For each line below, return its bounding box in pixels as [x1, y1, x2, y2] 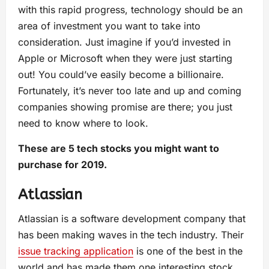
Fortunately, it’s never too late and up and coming [18, 85, 241, 97]
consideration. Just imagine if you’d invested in [18, 36, 231, 48]
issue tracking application [18, 245, 133, 257]
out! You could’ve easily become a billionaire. [18, 68, 224, 80]
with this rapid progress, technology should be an [18, 4, 243, 16]
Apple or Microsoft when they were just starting [18, 52, 232, 64]
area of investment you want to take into [18, 20, 201, 32]
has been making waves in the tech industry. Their [18, 229, 244, 241]
